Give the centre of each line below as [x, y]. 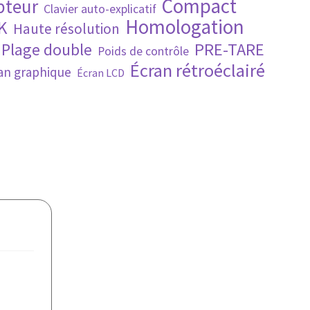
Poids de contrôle [143, 51]
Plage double [47, 49]
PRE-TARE [229, 49]
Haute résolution [66, 28]
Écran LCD [100, 72]
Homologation [184, 27]
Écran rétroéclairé [197, 70]
